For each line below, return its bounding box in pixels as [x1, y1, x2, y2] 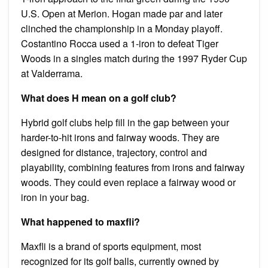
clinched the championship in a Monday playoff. [21, 21, 223, 35]
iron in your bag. [21, 190, 89, 204]
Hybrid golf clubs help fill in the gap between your [21, 115, 229, 129]
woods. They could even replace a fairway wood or [21, 175, 236, 189]
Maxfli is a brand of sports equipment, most [21, 239, 201, 253]
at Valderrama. [21, 66, 83, 80]
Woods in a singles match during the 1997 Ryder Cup [21, 51, 247, 65]
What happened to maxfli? [21, 214, 140, 229]
